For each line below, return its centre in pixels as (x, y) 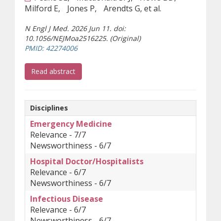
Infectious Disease (67, 199)
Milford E (41, 8)
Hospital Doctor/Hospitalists (87, 161)
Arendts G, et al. (132, 8)
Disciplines (49, 108)
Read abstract (53, 71)
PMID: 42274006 (51, 48)
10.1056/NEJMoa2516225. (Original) (83, 38)
